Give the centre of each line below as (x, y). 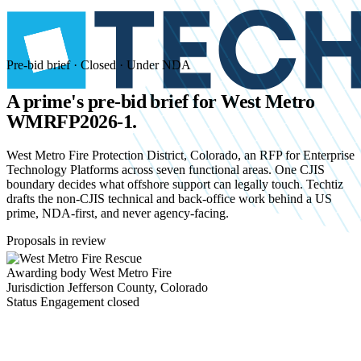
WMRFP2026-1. (72, 121)
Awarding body (46, 272)
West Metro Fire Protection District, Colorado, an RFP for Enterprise (180, 155)
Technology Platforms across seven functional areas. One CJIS (166, 169)
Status (22, 301)
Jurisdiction (35, 287)
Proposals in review (56, 240)
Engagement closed (90, 301)
